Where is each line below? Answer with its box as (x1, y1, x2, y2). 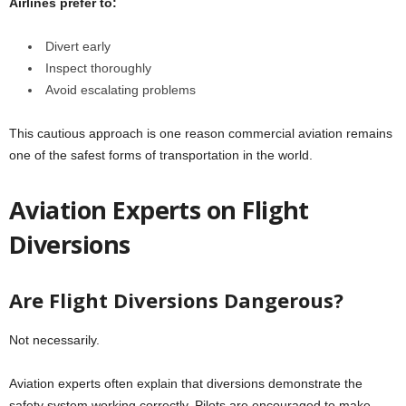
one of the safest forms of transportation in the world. (9, 147, 313, 162)
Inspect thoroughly (45, 60, 151, 75)
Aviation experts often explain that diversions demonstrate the (9, 375, 362, 391)
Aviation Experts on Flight (9, 192, 309, 227)
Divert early (45, 38, 111, 53)
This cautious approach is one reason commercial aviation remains (9, 125, 392, 140)
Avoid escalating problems (45, 82, 196, 97)
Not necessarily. (9, 332, 100, 347)
